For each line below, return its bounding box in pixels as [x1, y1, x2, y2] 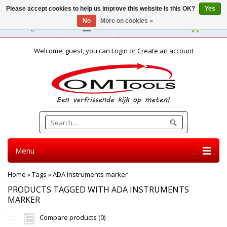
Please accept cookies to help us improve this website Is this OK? [6, 5, 197, 12]
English [23, 23, 45, 32]
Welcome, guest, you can [33, 46, 111, 55]
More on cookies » [100, 17, 153, 24]
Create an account [137, 46, 194, 55]
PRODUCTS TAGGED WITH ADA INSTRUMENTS [8, 184, 189, 195]
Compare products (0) [40, 213, 105, 222]
